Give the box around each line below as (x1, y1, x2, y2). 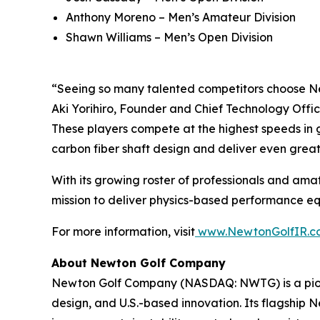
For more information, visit (51, 224, 195, 239)
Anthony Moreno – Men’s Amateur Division (66, 10, 296, 24)
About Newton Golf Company (51, 256, 226, 270)
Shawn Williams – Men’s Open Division (66, 30, 273, 44)
